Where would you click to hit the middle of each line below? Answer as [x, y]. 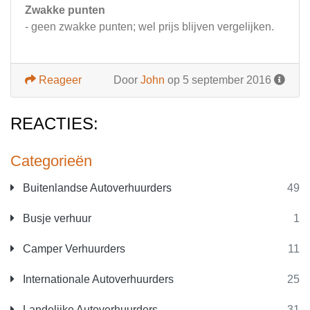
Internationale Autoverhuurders [97, 279]
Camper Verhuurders [73, 249]
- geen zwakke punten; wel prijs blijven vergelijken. [149, 27]
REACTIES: [54, 124]
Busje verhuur [56, 218]
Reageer [59, 80]
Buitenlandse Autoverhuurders [96, 188]
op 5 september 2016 [219, 80]
